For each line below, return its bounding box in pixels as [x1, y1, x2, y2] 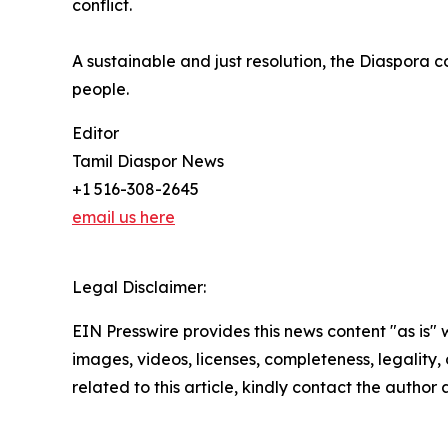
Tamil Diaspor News [72, 150, 224, 171]
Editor [72, 122, 119, 143]
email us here [72, 206, 175, 227]
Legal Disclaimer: [72, 276, 206, 297]
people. [72, 78, 129, 99]
